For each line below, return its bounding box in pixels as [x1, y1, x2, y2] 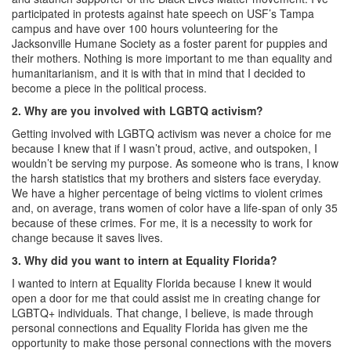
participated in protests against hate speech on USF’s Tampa [12, 5, 314, 21]
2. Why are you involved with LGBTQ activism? [12, 102, 263, 118]
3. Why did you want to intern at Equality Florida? [12, 251, 277, 268]
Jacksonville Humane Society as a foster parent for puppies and [12, 34, 327, 51]
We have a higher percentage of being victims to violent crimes [12, 184, 323, 201]
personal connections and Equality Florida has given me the [12, 319, 308, 335]
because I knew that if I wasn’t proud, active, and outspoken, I [12, 139, 317, 156]
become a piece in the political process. [12, 79, 207, 96]
